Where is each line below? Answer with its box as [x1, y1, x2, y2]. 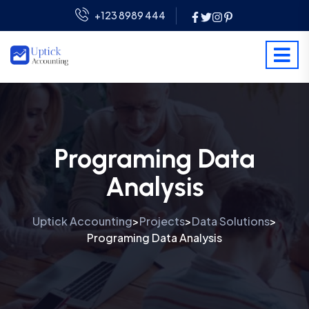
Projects [139, 213, 185, 228]
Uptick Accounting [32, 213, 132, 228]
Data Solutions [192, 213, 270, 228]
